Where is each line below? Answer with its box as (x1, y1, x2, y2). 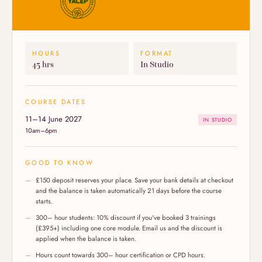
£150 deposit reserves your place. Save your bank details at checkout (36, 175, 233, 185)
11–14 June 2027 (25, 113, 82, 125)
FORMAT (140, 49, 173, 58)
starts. (36, 196, 53, 206)
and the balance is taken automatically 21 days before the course (36, 186, 222, 195)
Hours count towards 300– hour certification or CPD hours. (36, 250, 205, 260)
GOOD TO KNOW (25, 158, 94, 167)
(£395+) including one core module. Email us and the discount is (36, 223, 222, 233)
